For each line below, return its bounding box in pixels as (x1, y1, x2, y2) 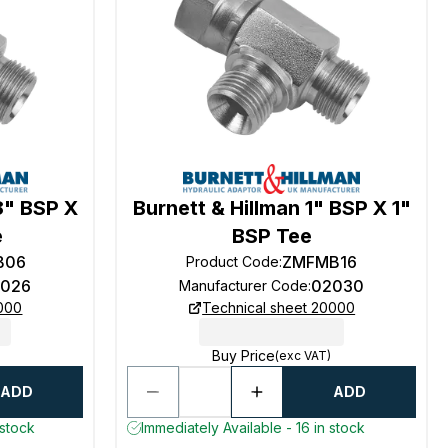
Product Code (186, 253, 280, 270)
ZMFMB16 (282, 252, 358, 272)
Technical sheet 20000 (202, 299, 356, 316)
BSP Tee (231, 224, 312, 248)
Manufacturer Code (179, 277, 309, 294)
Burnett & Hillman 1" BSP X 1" (132, 196, 411, 220)
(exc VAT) (275, 348, 332, 363)
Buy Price (212, 347, 276, 364)
